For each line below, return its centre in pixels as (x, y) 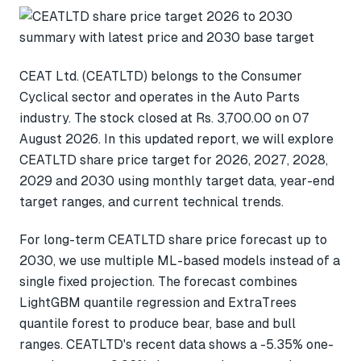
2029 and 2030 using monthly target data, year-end (177, 180)
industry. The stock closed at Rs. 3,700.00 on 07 (164, 118)
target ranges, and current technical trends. (151, 201)
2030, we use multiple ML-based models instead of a (180, 261)
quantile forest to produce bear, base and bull (158, 324)
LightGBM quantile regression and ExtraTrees (158, 303)
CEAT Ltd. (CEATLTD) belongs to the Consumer (161, 76)
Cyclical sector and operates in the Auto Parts (160, 97)
